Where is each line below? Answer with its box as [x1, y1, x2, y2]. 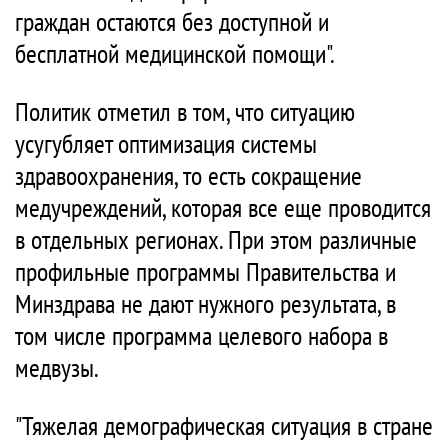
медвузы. [15, 351, 99, 384]
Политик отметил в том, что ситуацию [15, 95, 355, 128]
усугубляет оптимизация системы [15, 127, 317, 160]
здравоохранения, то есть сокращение [15, 159, 362, 192]
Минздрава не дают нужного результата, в [15, 287, 396, 320]
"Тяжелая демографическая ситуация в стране [15, 409, 433, 442]
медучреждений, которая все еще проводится [15, 191, 431, 224]
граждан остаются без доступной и [15, 5, 329, 38]
